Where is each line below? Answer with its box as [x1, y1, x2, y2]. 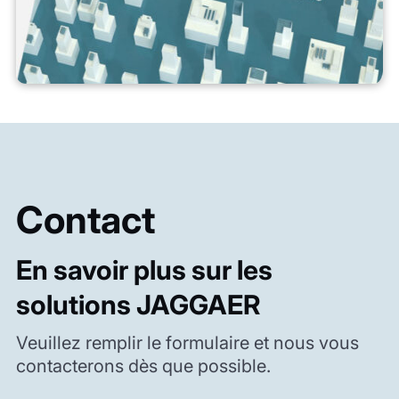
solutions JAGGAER [15, 289, 261, 322]
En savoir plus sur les [15, 254, 273, 287]
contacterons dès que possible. [15, 355, 271, 378]
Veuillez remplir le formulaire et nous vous [15, 332, 359, 354]
